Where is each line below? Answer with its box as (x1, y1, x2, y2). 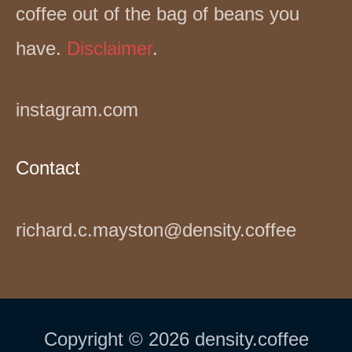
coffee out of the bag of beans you (16, 3, 299, 25)
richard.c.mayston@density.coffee (16, 218, 296, 240)
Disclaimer (67, 38, 152, 60)
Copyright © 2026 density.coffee (43, 328, 309, 350)
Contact (16, 157, 80, 179)
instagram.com (16, 99, 138, 121)
